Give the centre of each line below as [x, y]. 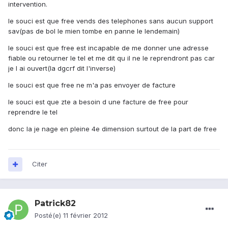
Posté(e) [49, 216]
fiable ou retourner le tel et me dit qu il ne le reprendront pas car [111, 58]
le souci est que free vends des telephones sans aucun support [111, 21]
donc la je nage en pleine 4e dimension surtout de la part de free [112, 129]
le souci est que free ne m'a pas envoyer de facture [92, 85]
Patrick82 [55, 204]
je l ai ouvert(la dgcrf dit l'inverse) [62, 68]
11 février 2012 [85, 216]
